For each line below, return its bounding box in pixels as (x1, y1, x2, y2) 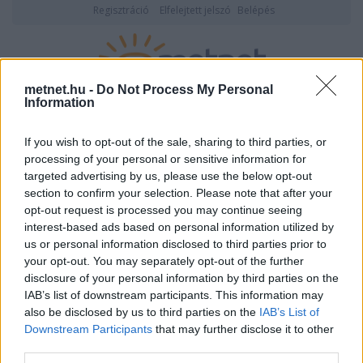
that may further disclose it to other (152, 322, 334, 336)
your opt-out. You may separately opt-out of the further (24, 254, 304, 268)
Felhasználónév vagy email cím (88, 331, 275, 348)
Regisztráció (92, 3, 149, 17)
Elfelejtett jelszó (159, 3, 231, 17)
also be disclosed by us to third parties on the (24, 305, 259, 319)
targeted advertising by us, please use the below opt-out (24, 169, 312, 183)
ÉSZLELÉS (280, 133, 336, 148)
